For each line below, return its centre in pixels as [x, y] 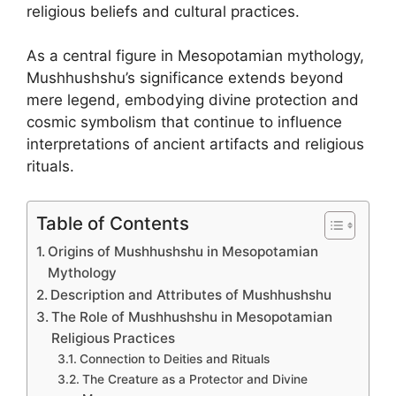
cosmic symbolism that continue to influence [184, 122]
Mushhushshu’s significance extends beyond [185, 78]
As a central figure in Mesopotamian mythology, [195, 56]
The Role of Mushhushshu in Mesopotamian [192, 316]
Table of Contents [113, 223]
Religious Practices [114, 338]
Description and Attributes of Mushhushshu [191, 294]
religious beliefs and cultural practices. [163, 11]
